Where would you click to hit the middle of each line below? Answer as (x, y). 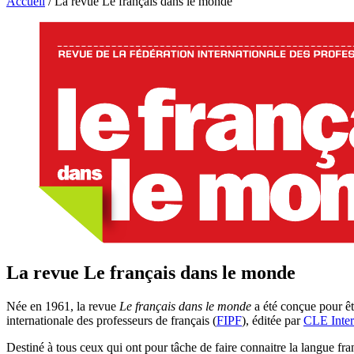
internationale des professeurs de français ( (111, 320)
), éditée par (273, 320)
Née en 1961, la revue (63, 306)
